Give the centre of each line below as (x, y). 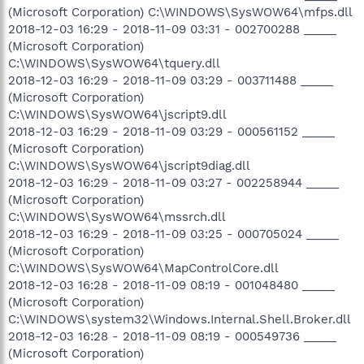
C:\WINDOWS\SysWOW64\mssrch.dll (117, 217)
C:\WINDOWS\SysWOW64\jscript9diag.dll (129, 165)
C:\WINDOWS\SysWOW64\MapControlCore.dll (143, 268)
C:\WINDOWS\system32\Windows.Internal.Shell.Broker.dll (180, 319)
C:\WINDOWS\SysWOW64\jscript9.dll (117, 114)
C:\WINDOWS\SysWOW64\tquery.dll (114, 63)
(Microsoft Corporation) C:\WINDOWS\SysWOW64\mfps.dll (180, 12)
